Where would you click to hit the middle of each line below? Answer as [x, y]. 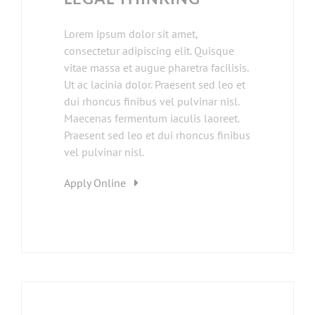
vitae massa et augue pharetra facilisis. [156, 68]
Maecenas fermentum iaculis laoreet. [152, 118]
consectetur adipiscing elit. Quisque [149, 51]
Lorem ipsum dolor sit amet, [131, 34]
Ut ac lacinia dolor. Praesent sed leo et [155, 85]
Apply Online [99, 183]
